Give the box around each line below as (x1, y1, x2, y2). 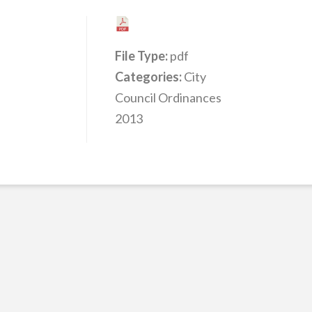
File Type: (114, 48, 170, 64)
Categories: (114, 69, 184, 85)
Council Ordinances (114, 90, 221, 106)
